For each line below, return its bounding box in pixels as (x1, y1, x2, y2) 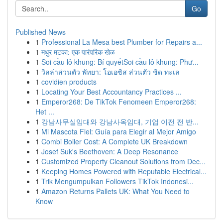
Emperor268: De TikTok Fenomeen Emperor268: (41, 97, 196, 107)
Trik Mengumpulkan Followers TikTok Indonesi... (41, 176, 194, 186)
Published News (15, 27, 66, 37)
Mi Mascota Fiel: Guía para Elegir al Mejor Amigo (41, 126, 196, 136)
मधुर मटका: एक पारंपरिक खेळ (41, 47, 114, 57)
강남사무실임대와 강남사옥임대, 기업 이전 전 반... (41, 116, 199, 126)
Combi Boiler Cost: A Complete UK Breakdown (41, 136, 188, 146)
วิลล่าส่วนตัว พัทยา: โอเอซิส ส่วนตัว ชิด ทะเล (41, 67, 180, 77)
